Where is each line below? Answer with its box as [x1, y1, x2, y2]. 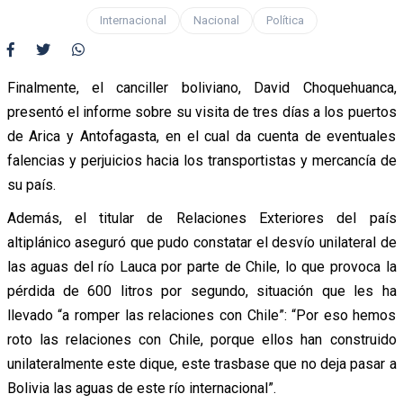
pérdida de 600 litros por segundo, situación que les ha [6, 282, 397, 300]
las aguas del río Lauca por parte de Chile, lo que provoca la [6, 257, 397, 275]
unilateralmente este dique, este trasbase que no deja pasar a [6, 354, 397, 372]
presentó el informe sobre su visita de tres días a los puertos [6, 103, 397, 121]
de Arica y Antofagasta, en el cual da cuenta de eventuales [6, 127, 397, 145]
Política [265, 13, 304, 27]
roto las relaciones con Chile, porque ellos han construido [6, 330, 397, 348]
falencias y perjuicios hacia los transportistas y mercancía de [6, 151, 397, 169]
